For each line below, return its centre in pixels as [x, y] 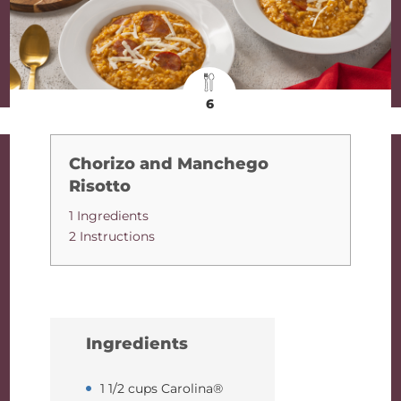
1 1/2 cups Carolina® [162, 388]
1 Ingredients [109, 216]
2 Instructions [112, 236]
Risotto [100, 186]
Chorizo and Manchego [169, 164]
